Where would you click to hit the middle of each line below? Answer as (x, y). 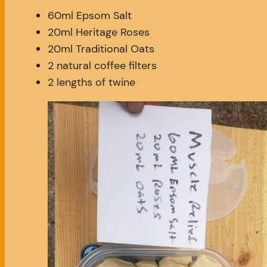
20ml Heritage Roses (99, 32)
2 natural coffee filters (102, 66)
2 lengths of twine (91, 83)
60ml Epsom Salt (90, 16)
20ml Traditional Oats (101, 49)
